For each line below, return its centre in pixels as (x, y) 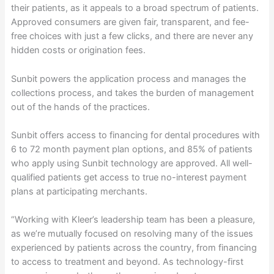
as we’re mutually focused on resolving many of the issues (132, 234)
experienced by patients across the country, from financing (134, 248)
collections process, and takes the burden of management (132, 93)
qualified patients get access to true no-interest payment (128, 177)
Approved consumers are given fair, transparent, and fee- (130, 22)
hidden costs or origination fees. (78, 50)
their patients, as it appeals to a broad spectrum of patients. (135, 8)
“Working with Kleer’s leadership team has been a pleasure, (133, 220)
